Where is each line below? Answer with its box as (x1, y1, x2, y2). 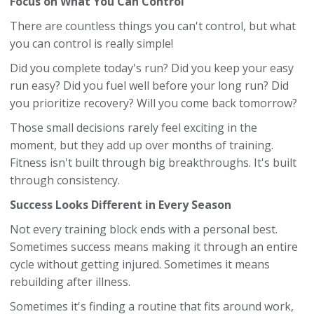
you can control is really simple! (10, 36, 173, 51)
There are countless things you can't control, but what (10, 18, 296, 34)
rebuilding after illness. (10, 274, 130, 289)
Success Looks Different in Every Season (10, 197, 231, 212)
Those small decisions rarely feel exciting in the (10, 120, 257, 135)
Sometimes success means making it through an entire (10, 239, 298, 254)
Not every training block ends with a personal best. (10, 221, 278, 237)
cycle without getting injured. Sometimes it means (10, 257, 270, 272)
